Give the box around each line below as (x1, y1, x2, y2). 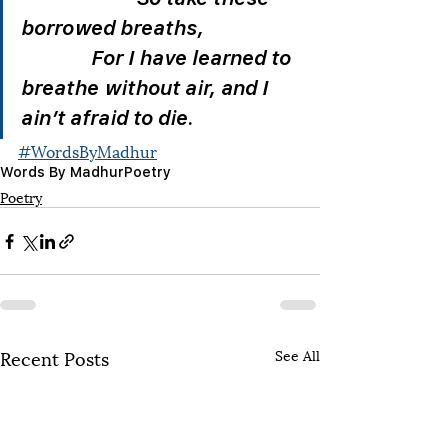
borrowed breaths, (21, 16, 304, 39)
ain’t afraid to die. (21, 106, 199, 129)
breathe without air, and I (21, 76, 273, 99)
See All (275, 344, 320, 365)
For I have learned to (21, 46, 296, 69)
